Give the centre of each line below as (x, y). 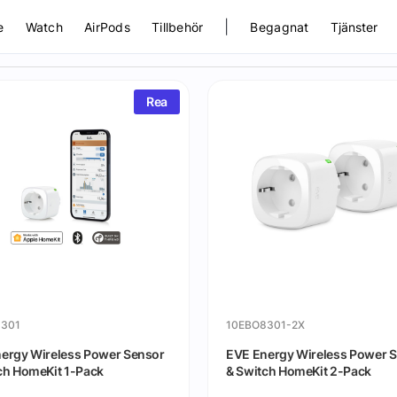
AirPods (107, 27)
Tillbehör (177, 27)
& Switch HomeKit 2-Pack (299, 371)
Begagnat (280, 27)
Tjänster (354, 27)
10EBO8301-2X (265, 325)
